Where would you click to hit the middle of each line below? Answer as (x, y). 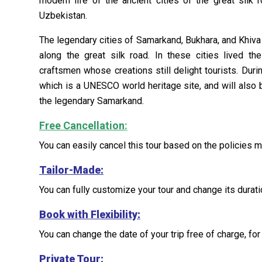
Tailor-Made (70, 170)
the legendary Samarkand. (92, 101)
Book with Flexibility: (90, 214)
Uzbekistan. (63, 15)
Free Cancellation (82, 125)
